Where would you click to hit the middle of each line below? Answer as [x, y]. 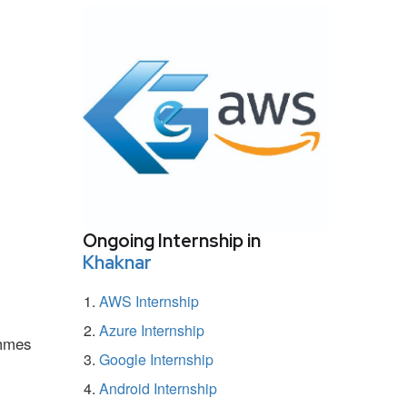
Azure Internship [152, 330]
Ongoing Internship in [172, 240]
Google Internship [156, 359]
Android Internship [158, 388]
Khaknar [117, 262]
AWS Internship [149, 301]
